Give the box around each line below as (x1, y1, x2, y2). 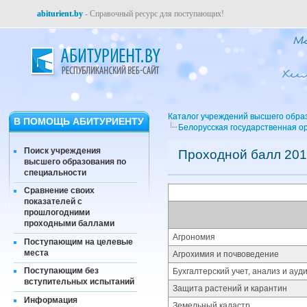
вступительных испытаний (24, 277, 134, 287)
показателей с (24, 197, 82, 207)
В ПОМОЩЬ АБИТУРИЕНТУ (14, 116, 144, 127)
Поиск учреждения (24, 145, 101, 156)
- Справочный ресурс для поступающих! (83, 9, 224, 19)
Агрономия (173, 232, 215, 242)
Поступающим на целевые (24, 236, 133, 247)
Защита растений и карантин (173, 284, 287, 293)
